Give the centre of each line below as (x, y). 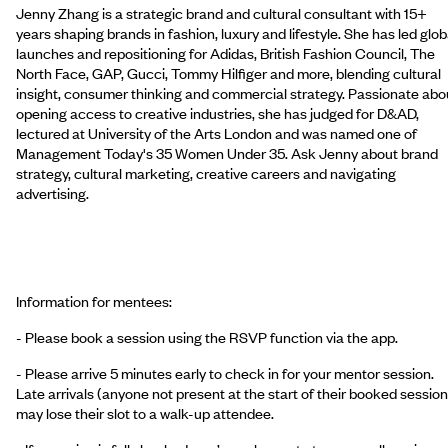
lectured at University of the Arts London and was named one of (216, 132)
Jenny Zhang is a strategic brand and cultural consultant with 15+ (221, 12)
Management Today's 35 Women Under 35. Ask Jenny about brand (227, 152)
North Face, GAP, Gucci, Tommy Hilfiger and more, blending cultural (228, 72)
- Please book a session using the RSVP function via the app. (207, 336)
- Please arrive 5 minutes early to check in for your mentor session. (225, 372)
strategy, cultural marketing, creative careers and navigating (206, 172)
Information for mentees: (94, 300)
